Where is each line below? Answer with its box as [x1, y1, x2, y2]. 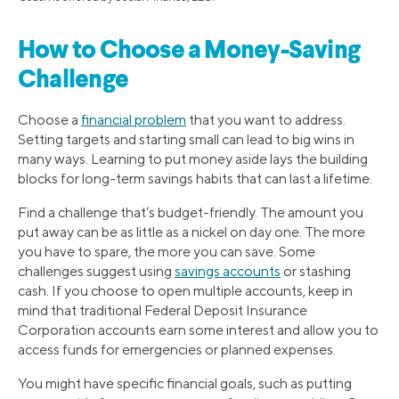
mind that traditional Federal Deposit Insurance [18, 301, 307, 319]
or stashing [281, 262, 351, 280]
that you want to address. [186, 110, 346, 128]
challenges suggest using [18, 262, 175, 280]
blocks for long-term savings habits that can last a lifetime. [18, 169, 372, 187]
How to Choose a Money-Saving [18, 38, 361, 64]
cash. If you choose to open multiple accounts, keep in [18, 281, 353, 299]
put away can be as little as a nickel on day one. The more [18, 223, 365, 240]
